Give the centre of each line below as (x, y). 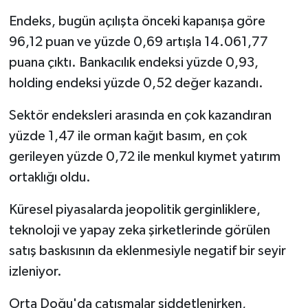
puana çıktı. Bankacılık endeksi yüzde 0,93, (133, 62)
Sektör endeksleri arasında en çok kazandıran (140, 115)
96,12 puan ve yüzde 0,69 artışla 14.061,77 (138, 42)
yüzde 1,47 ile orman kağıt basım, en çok (128, 136)
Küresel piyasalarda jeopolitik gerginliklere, (134, 209)
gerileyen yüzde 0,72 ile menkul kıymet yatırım (144, 156)
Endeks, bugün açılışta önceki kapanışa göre (137, 21)
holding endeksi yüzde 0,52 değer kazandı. (136, 83)
